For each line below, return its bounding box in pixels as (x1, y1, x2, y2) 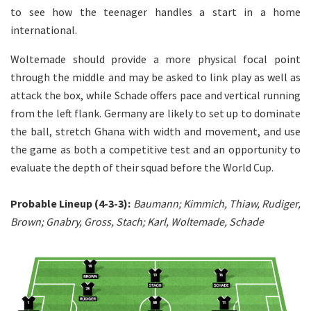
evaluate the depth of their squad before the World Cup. (10, 160, 274, 174)
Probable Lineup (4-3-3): (10, 196, 133, 210)
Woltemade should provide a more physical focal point (10, 51, 301, 66)
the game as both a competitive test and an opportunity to (10, 142, 301, 156)
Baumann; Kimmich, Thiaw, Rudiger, (133, 196, 301, 210)
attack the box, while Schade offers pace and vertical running (10, 87, 301, 102)
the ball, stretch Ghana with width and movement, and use (10, 124, 301, 138)
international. (10, 22, 77, 37)
